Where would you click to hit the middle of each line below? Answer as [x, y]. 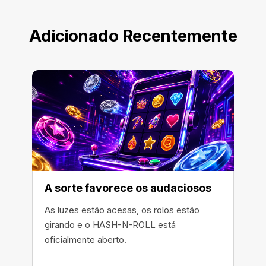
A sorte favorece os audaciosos [128, 188]
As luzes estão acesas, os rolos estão [122, 210]
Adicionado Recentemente [133, 36]
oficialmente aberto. [85, 240]
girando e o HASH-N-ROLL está [110, 225]
